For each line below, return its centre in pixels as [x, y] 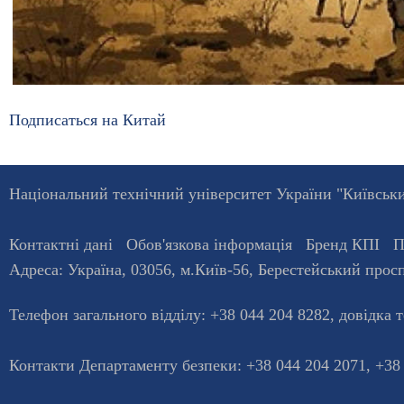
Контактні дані [61, 245]
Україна [95, 270]
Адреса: [38, 270]
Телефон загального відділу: [110, 314]
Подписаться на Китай [87, 120]
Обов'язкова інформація [209, 245]
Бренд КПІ [343, 245]
